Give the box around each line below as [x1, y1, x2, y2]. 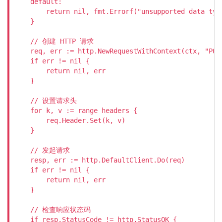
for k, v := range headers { [14, 107, 137, 114]
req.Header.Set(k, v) [14, 116, 125, 124]
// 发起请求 [14, 146, 70, 154]
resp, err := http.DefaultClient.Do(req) [14, 156, 185, 164]
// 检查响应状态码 [14, 206, 91, 214]
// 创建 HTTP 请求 [14, 37, 94, 45]
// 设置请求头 [14, 97, 77, 105]
